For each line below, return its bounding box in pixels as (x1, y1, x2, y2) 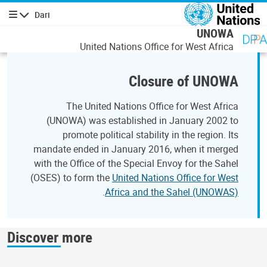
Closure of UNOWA (129, 70, 238, 91)
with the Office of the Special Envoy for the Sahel (34, 156, 238, 170)
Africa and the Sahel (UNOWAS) (105, 185, 238, 198)
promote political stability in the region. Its (63, 128, 238, 141)
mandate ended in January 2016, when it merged (33, 142, 238, 156)
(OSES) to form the (30, 170, 112, 184)
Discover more (7, 226, 92, 247)
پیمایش (5, 14, 33, 28)
